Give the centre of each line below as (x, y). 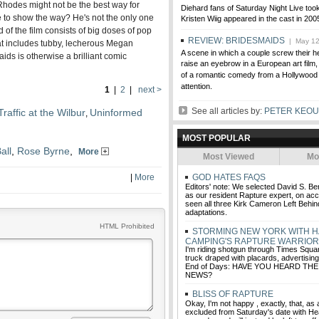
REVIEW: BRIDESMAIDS (236, 41)
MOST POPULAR (216, 138)
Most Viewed (229, 157)
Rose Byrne (43, 151)
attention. (197, 87)
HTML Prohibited (127, 226)
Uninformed (116, 113)
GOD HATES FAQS (228, 177)
